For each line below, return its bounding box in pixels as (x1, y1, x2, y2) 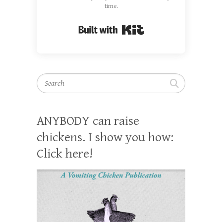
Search (37, 74, 59, 84)
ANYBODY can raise (37, 113, 139, 129)
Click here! (37, 146, 93, 162)
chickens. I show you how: (37, 130, 173, 145)
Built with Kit (144, 21, 190, 31)
